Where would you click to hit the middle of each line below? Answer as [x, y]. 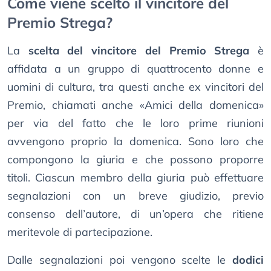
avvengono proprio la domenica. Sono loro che [135, 142]
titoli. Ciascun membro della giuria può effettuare [135, 178]
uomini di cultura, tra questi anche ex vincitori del [135, 87]
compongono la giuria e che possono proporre [135, 160]
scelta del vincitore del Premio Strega [139, 51]
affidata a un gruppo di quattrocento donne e [135, 69]
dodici [248, 260]
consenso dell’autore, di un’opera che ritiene [135, 214]
